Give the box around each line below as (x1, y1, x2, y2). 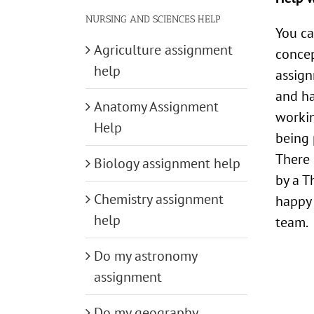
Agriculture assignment (94, 41, 233, 60)
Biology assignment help (94, 154, 240, 173)
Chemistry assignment (94, 190, 224, 209)
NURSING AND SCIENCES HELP (86, 13, 221, 25)
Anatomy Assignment (94, 97, 219, 116)
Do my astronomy (94, 247, 197, 266)
